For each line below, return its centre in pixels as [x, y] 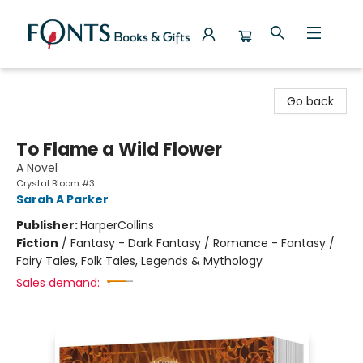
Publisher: [48, 225]
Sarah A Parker [62, 199]
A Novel [37, 168]
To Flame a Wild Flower [119, 149]
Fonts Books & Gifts [66, 83]
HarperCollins [117, 225]
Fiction [37, 243]
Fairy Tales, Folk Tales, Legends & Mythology [139, 261]
